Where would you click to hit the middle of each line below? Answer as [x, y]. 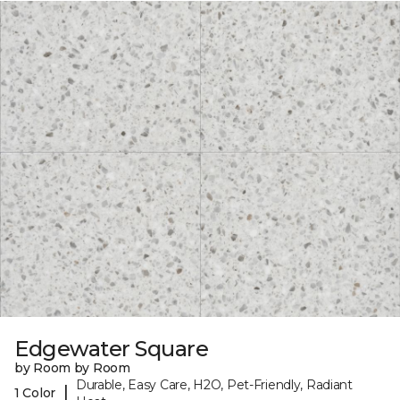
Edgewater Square [112, 348]
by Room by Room [72, 367]
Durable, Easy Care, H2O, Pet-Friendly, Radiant [214, 384]
